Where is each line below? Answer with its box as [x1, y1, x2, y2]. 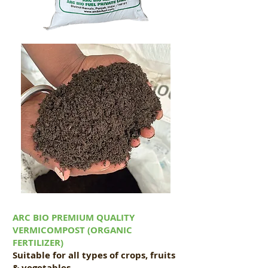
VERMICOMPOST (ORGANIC [13, 224, 132, 237]
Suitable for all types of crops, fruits [13, 249, 175, 262]
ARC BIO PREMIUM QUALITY [13, 211, 135, 224]
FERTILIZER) [13, 236, 63, 249]
